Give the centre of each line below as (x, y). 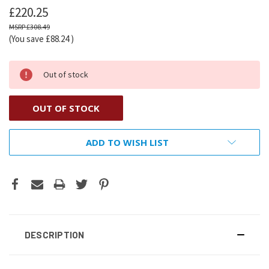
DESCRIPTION (54, 234)
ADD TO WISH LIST (127, 142)
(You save (26, 38)
